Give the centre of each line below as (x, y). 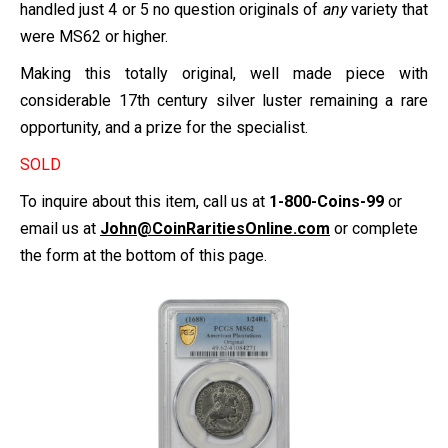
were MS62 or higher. (94, 36)
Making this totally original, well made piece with (224, 73)
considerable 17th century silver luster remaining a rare (224, 100)
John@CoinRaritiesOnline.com (215, 228)
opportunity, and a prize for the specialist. (164, 127)
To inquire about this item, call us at (144, 201)
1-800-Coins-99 (326, 201)
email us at (60, 228)
